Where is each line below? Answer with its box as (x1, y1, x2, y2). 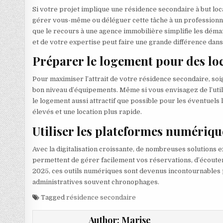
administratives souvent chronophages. (32, 178, 160, 186)
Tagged (39, 194, 67, 202)
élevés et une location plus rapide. (32, 108, 142, 116)
